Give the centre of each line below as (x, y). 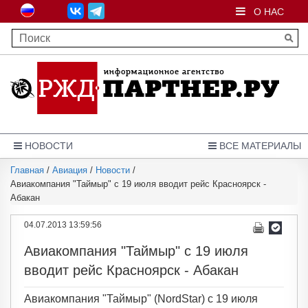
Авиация (70, 170)
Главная (27, 170)
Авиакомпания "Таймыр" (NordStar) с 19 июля (141, 299)
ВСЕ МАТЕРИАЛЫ (259, 146)
